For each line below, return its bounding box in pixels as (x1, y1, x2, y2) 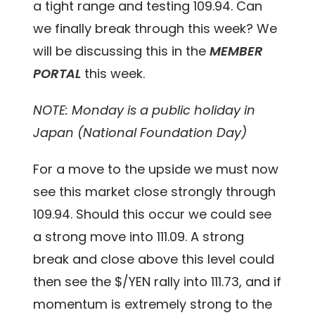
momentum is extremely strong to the (33, 295, 273, 314)
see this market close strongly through (33, 183, 276, 201)
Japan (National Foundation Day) (33, 124, 247, 142)
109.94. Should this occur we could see (33, 205, 272, 224)
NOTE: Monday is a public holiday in (33, 101, 256, 120)
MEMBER (210, 42, 264, 60)
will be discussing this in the (33, 42, 210, 60)
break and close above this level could (33, 250, 275, 269)
